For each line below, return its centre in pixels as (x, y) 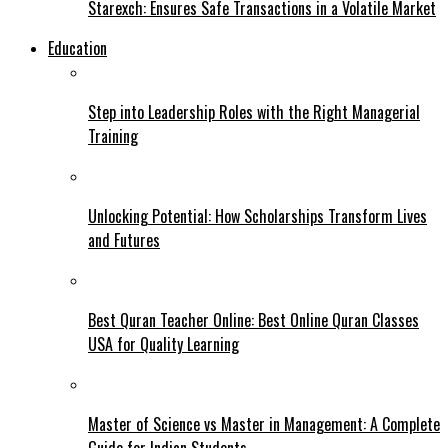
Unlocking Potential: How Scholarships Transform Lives (257, 215)
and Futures (124, 239)
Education (77, 47)
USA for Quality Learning (163, 343)
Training (113, 135)
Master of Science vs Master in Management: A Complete (264, 423)
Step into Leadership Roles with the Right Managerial (254, 111)
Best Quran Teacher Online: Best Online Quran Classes (253, 319)
